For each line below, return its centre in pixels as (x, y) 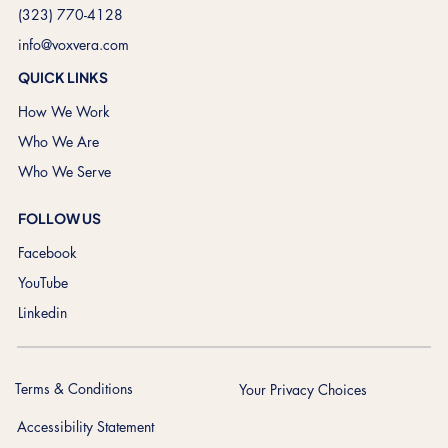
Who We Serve (64, 172)
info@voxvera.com (73, 45)
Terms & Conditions (74, 389)
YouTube (42, 283)
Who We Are (58, 142)
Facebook (47, 253)
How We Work (63, 112)
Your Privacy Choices (302, 390)
